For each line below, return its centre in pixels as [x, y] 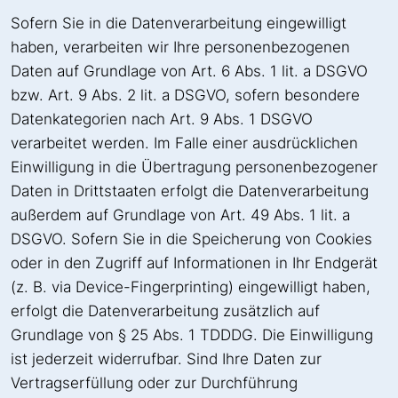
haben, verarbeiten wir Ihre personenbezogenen [180, 47]
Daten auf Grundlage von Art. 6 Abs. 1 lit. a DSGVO [189, 71]
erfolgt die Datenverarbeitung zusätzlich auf [165, 310]
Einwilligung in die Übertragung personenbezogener [194, 167]
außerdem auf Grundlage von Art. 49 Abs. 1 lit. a [180, 215]
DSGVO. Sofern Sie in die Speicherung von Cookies [191, 239]
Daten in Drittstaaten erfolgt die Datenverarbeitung [190, 191]
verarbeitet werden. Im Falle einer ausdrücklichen [184, 143]
